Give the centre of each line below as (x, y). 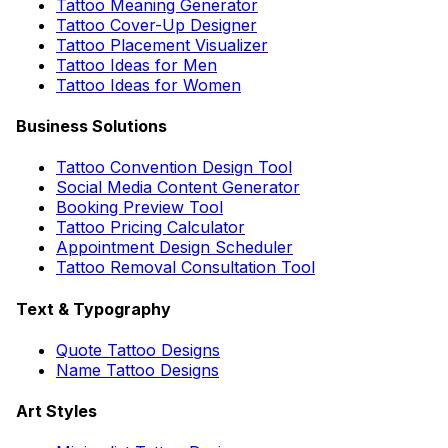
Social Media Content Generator (178, 187)
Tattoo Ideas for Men (136, 64)
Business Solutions (91, 126)
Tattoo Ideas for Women (148, 84)
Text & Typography (93, 308)
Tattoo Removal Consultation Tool (185, 267)
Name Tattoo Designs (137, 369)
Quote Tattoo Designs (138, 349)
